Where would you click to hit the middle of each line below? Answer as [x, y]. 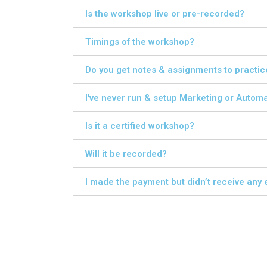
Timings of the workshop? [140, 42]
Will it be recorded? [126, 154]
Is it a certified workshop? [140, 126]
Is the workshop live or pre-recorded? [165, 14]
